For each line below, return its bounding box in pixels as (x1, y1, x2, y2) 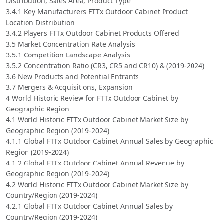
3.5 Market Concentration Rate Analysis (6, 39, 135, 49)
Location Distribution (6, 17, 75, 27)
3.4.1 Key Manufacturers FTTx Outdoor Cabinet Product (6, 6, 188, 16)
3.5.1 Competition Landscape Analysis (6, 50, 130, 59)
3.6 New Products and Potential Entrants (6, 71, 139, 81)
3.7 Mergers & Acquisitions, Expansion (6, 82, 133, 92)
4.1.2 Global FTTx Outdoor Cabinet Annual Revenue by (6, 158, 184, 167)
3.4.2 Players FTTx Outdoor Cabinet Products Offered (6, 28, 179, 38)
